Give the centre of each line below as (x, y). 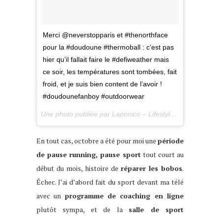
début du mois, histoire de (79, 168)
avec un (51, 196)
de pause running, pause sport (89, 155)
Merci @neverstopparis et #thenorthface (105, 35)
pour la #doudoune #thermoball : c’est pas (108, 47)
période (171, 141)
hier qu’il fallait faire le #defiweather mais (106, 60)
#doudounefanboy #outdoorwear (94, 96)
